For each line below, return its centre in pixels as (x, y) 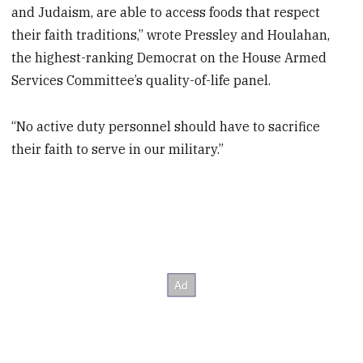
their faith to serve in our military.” (118, 149)
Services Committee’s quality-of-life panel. (141, 81)
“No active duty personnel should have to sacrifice (166, 127)
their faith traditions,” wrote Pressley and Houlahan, (171, 35)
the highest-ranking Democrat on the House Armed (169, 58)
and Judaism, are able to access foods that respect (166, 13)
